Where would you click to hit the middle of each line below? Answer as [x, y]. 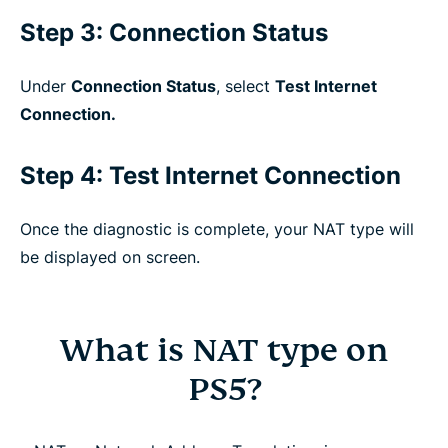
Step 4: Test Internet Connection [210, 175]
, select [245, 85]
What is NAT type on [224, 349]
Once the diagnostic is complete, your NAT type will [217, 228]
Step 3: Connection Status [174, 32]
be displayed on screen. [110, 256]
